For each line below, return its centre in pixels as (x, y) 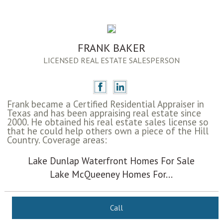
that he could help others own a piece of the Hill (108, 131)
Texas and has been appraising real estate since (104, 113)
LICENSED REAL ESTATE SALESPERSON (111, 60)
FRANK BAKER (111, 48)
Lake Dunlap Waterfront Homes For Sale (111, 161)
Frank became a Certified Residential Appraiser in (105, 104)
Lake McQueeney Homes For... (111, 174)
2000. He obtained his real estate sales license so (108, 122)
